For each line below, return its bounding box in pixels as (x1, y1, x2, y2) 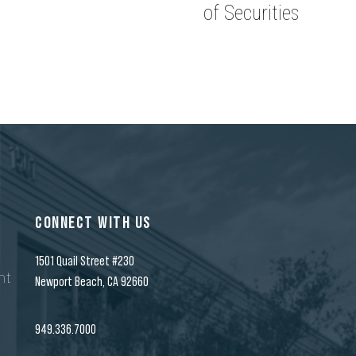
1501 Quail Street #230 (35, 253, 134, 269)
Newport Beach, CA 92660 (35, 273, 149, 289)
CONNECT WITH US (35, 214, 152, 231)
